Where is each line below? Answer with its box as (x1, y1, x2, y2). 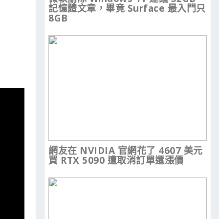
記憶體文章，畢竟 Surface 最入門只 (48, 2, 206, 15)
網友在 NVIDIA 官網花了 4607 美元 (48, 144, 203, 157)
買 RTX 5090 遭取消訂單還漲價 (48, 154, 184, 167)
